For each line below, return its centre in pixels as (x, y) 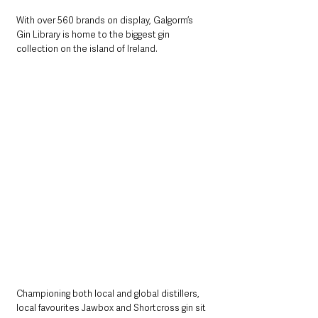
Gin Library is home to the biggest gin (94, 34)
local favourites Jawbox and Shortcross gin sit (112, 308)
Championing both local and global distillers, (109, 294)
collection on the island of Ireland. (89, 49)
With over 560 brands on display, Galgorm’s (106, 20)
